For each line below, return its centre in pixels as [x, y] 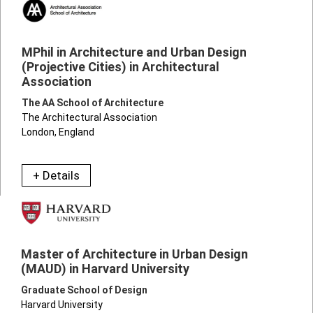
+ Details [56, 175]
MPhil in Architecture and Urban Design [134, 52]
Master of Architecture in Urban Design [134, 254]
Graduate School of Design [84, 290]
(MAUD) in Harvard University [105, 268]
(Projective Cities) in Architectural [121, 66]
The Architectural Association [89, 117]
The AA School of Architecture [93, 102]
